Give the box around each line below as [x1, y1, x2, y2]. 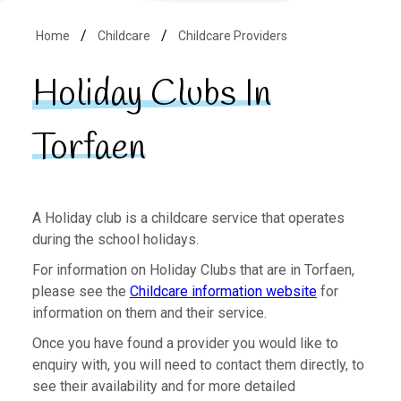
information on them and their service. [31, 304, 267, 322]
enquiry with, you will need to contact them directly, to [31, 356, 364, 374]
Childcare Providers [177, 29, 287, 44]
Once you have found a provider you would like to [31, 335, 338, 353]
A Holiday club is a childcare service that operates [31, 209, 345, 227]
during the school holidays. [31, 231, 199, 249]
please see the [31, 283, 130, 301]
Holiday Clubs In [31, 72, 271, 120]
